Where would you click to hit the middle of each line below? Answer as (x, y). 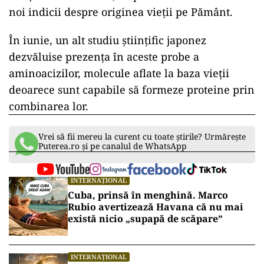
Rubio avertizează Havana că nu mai (156, 207)
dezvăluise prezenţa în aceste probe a (104, 57)
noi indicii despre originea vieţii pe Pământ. (121, 12)
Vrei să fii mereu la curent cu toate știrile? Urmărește (142, 136)
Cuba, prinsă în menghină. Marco (148, 195)
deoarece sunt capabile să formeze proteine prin (132, 90)
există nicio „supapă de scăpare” (145, 219)
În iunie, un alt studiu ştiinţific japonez (108, 40)
